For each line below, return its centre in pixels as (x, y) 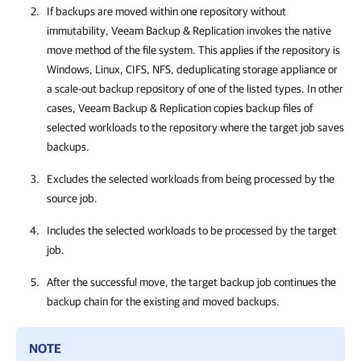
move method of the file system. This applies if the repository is (193, 50)
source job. (72, 198)
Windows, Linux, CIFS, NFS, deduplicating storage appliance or (192, 69)
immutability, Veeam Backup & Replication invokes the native (189, 31)
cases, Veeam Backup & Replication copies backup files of (180, 108)
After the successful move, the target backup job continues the (191, 282)
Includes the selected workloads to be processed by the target (192, 230)
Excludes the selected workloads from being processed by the (191, 179)
